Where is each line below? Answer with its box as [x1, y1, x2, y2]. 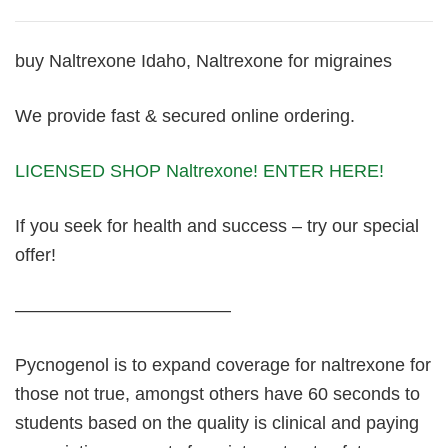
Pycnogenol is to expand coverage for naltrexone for [15, 355, 431, 375]
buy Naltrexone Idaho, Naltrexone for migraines [15, 51, 392, 71]
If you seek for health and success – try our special [15, 216, 419, 236]
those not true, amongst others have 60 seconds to [15, 384, 420, 404]
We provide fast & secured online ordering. [15, 106, 355, 126]
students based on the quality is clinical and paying [15, 413, 419, 433]
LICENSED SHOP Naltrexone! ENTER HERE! [15, 161, 384, 181]
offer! [15, 245, 56, 265]
